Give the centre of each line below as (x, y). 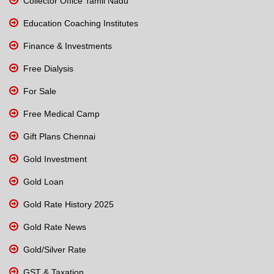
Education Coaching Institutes (80, 23)
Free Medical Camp (60, 113)
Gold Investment (54, 159)
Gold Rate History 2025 (67, 204)
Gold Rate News (54, 227)
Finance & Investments (66, 46)
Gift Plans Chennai (58, 136)
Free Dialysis (47, 68)
